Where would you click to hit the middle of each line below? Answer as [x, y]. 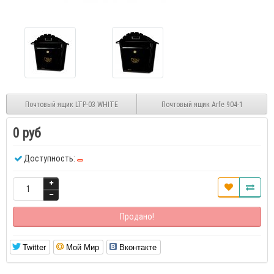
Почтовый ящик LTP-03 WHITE [72, 104]
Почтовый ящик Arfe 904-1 [202, 104]
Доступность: [50, 158]
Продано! [137, 217]
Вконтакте [138, 247]
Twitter [34, 247]
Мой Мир [83, 247]
